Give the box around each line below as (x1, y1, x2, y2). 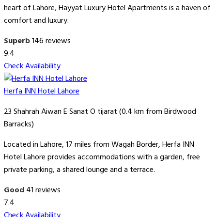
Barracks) (4, 118, 34, 131)
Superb (4, 35, 30, 48)
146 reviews (32, 35, 71, 48)
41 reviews (26, 184, 61, 197)
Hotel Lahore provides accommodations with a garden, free (4, 151, 200, 164)
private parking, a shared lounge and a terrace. (4, 164, 155, 177)
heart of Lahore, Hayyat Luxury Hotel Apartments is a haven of (4, 2, 211, 15)
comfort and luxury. (4, 15, 69, 28)
